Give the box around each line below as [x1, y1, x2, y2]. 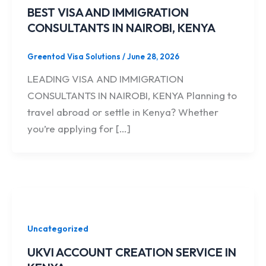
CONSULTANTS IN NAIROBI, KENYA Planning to [27, 89, 237, 102]
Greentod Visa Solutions [27, 51, 122, 61]
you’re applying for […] [27, 122, 131, 135]
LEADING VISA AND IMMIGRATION [27, 72, 183, 85]
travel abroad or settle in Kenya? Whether [27, 106, 218, 119]
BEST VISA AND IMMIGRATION [27, 4, 189, 20]
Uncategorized [27, 223, 88, 235]
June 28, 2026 [126, 51, 179, 61]
